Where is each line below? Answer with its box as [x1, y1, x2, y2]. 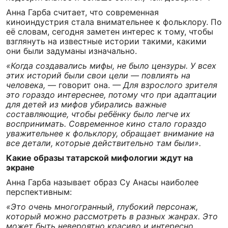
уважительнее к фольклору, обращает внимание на [6, 128, 214, 138]
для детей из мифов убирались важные [6, 99, 166, 109]
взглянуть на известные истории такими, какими [6, 36, 207, 46]
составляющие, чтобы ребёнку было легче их [6, 109, 190, 119]
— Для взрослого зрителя [112, 80, 217, 90]
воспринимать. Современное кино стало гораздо [6, 119, 207, 129]
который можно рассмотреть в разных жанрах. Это [6, 211, 218, 221]
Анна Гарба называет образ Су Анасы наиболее [6, 177, 198, 187]
